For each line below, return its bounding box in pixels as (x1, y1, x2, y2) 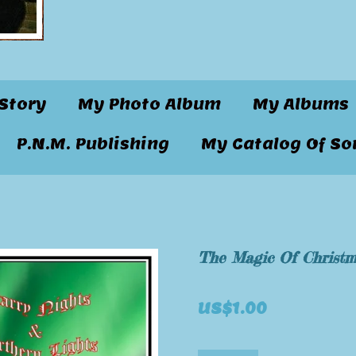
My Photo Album (78, 94, 221, 114)
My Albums (253, 94, 349, 114)
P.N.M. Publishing (16, 133, 169, 153)
